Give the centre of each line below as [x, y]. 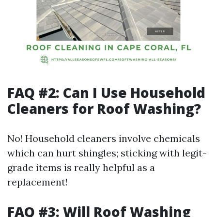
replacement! [38, 182]
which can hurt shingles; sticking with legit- [107, 153]
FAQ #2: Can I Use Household [106, 93]
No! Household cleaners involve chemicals [104, 138]
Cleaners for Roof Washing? [104, 108]
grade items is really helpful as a [81, 167]
